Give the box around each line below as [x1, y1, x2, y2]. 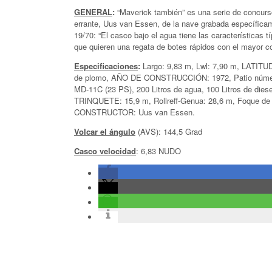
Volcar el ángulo [74, 125, 135, 137]
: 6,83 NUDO [136, 144, 181, 157]
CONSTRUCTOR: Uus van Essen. [74, 106, 195, 118]
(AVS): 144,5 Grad [135, 125, 202, 137]
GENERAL [74, 5, 112, 18]
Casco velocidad [74, 144, 136, 157]
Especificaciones [74, 59, 138, 72]
